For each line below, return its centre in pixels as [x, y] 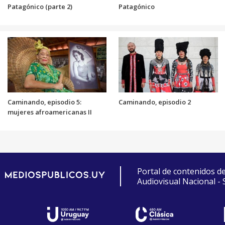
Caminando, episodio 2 [155, 102]
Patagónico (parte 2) [40, 7]
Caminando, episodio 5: [44, 102]
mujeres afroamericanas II [49, 112]
